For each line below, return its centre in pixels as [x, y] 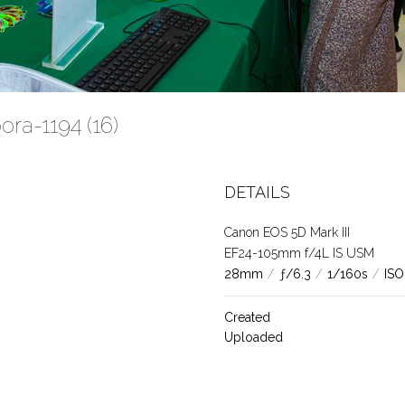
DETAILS [257, 192]
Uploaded [253, 337]
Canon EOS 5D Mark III [287, 232]
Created [247, 317]
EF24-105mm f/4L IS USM [299, 253]
